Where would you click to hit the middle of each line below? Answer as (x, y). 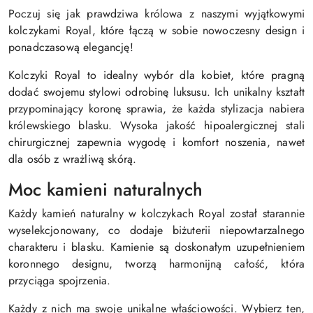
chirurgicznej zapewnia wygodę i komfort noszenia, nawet (156, 142)
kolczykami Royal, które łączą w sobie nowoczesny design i (156, 30)
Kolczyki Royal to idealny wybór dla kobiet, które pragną (156, 75)
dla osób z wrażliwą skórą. (73, 159)
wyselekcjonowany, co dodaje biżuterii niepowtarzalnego (156, 230)
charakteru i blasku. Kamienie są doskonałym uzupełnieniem (156, 247)
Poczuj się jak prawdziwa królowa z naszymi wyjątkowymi (156, 13)
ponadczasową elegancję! (71, 47)
